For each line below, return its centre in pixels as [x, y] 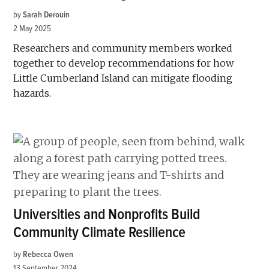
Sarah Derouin [47, 14]
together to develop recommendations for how [124, 63]
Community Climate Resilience [100, 232]
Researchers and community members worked [123, 48]
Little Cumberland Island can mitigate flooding [123, 78]
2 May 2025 [32, 28]
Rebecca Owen [48, 254]
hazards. [32, 93]
